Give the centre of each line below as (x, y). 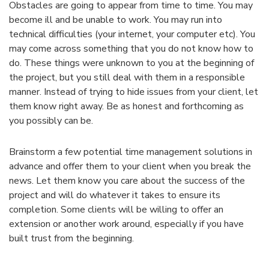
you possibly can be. (51, 121)
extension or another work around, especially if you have (126, 224)
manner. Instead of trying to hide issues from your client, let (134, 92)
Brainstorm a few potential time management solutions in (131, 152)
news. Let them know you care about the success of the (127, 181)
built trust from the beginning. (71, 239)
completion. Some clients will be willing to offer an (116, 210)
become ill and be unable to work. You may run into (116, 20)
